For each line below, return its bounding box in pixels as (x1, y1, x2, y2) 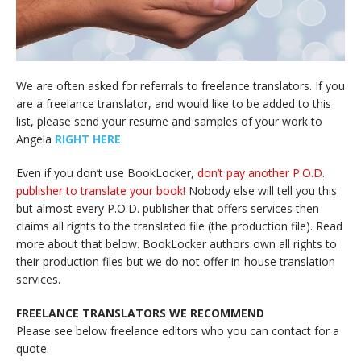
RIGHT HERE (55, 131, 121, 147)
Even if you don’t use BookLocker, (16, 164, 197, 180)
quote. (16, 340, 49, 356)
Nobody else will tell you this (185, 182, 337, 198)
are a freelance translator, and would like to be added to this (16, 95, 331, 111)
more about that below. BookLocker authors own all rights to (16, 235, 337, 251)
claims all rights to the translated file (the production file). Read (16, 218, 342, 234)
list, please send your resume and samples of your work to (16, 113, 322, 129)
